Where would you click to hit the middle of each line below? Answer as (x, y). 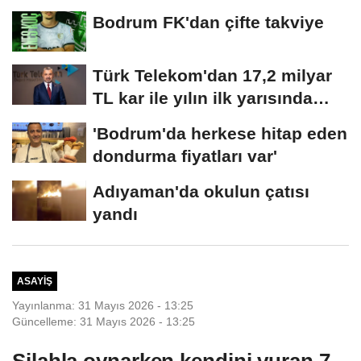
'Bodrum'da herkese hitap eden (220, 133)
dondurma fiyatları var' (185, 156)
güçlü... (123, 120)
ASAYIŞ (34, 281)
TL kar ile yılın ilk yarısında (203, 98)
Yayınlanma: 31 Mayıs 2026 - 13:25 (103, 305)
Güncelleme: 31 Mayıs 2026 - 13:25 (104, 321)
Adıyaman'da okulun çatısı (201, 191)
